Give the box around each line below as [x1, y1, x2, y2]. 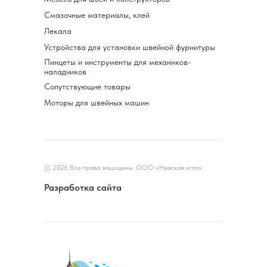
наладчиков [44, 67, 86, 76]
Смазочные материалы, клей [44, 10, 150, 20]
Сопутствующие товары [44, 82, 131, 91]
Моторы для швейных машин [44, 98, 149, 107]
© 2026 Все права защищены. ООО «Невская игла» [44, 163, 202, 172]
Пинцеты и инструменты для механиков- [44, 57, 191, 67]
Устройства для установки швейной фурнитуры [44, 42, 215, 52]
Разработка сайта [44, 182, 122, 193]
